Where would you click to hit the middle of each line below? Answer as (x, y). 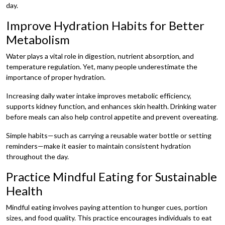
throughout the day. (37, 156)
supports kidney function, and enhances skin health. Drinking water (111, 106)
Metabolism (38, 39)
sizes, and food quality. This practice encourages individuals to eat (109, 217)
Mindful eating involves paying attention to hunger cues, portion (107, 207)
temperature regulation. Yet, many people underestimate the (102, 66)
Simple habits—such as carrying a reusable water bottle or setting (109, 135)
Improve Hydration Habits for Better (105, 25)
